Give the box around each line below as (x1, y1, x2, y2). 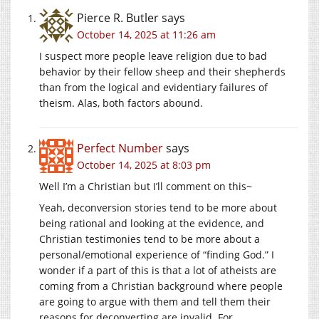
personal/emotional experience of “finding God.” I (39, 247, 274, 261)
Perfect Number (77, 140, 163, 156)
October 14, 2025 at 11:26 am (77, 27, 216, 41)
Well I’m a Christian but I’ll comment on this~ (39, 179, 252, 193)
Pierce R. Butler (77, 9, 159, 26)
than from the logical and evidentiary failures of (39, 80, 268, 94)
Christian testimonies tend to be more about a (39, 231, 260, 246)
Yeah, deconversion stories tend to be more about (39, 200, 277, 214)
